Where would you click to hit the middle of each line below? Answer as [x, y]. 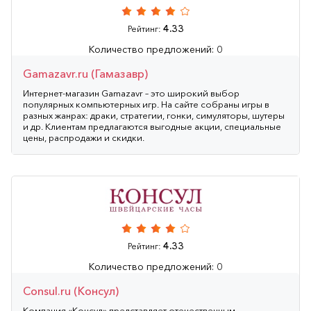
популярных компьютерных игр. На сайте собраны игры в [146, 104]
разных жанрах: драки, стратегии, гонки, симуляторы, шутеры [154, 115]
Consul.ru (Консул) [71, 291]
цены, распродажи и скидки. [84, 137]
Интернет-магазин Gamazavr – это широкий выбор [131, 93]
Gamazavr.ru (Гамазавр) [85, 73]
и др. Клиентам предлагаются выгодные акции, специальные [152, 126]
